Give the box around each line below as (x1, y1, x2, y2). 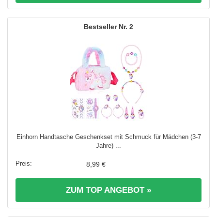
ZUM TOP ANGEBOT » (66, 186, 151, 195)
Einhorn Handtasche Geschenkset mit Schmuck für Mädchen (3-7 (16, 133, 201, 141)
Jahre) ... (96, 142, 121, 150)
